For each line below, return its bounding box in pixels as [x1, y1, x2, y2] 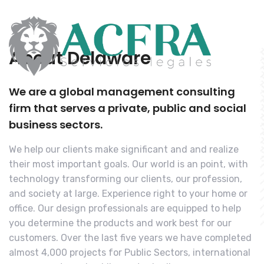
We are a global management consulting [9, 84, 235, 99]
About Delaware [9, 46, 151, 71]
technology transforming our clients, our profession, [9, 173, 242, 184]
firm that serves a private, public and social [9, 101, 246, 115]
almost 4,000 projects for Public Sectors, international [9, 247, 250, 258]
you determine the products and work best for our [9, 217, 232, 229]
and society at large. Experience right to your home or [9, 188, 247, 199]
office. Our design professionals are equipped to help [9, 203, 241, 214]
